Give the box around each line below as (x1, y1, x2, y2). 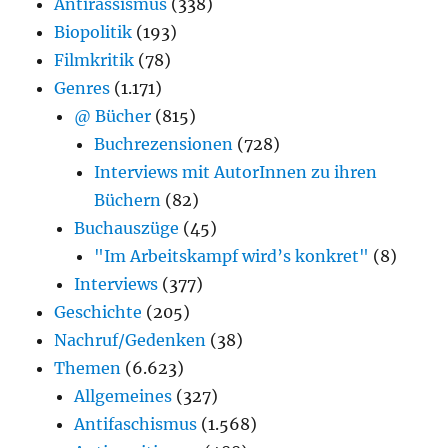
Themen (54, 357, 122, 378)
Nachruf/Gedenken (54, 329, 207, 350)
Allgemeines (74, 385, 173, 406)
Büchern (94, 189, 162, 210)
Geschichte (54, 301, 143, 322)
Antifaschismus (74, 413, 198, 434)
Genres (54, 77, 111, 98)
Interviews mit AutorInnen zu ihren (94, 161, 378, 182)
